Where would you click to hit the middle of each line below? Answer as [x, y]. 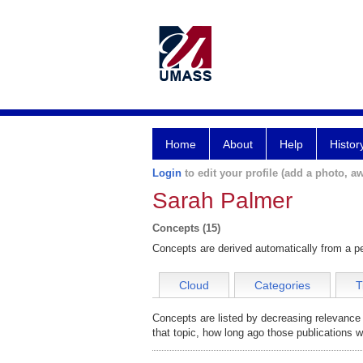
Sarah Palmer [222, 201]
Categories [282, 286]
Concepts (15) [186, 228]
